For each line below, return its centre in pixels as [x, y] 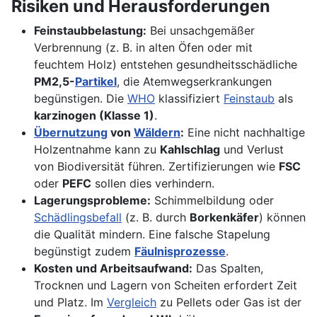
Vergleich [132, 302]
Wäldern [157, 133]
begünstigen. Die [81, 99]
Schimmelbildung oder [212, 201]
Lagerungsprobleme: [92, 201]
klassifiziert [189, 99]
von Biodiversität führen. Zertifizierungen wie [156, 167]
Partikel [96, 82]
